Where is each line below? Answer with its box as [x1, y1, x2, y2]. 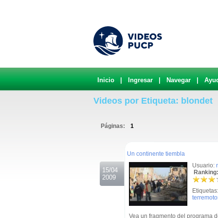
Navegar [166, 76, 191, 84]
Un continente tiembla [127, 150, 185, 157]
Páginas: [101, 123, 127, 129]
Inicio [97, 76, 114, 84]
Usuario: [192, 162, 216, 169]
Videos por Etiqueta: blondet [93, 96, 213, 106]
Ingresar [128, 76, 153, 84]
